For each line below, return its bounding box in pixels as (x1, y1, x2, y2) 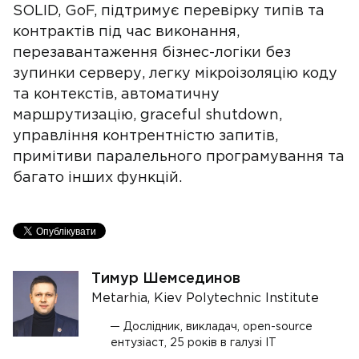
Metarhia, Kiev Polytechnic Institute (91, 292, 319, 305)
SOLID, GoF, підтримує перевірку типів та (13, 5, 325, 18)
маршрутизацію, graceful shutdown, (13, 109, 282, 122)
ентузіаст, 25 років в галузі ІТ (111, 338, 276, 348)
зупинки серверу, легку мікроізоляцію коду (13, 67, 337, 80)
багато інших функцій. (13, 171, 182, 184)
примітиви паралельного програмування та (13, 151, 345, 163)
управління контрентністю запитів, (13, 130, 278, 143)
